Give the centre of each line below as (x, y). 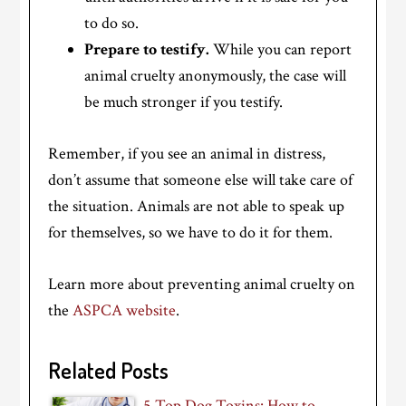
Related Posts (109, 371)
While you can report (281, 50)
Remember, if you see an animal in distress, (187, 154)
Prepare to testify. (147, 50)
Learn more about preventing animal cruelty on (202, 285)
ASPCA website (125, 311)
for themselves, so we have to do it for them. (191, 233)
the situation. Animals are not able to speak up (197, 207)
